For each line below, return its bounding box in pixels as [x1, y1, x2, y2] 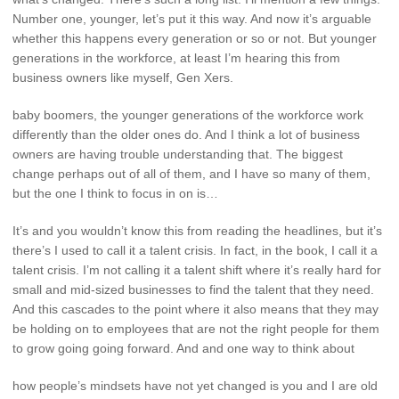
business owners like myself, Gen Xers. [12, 70, 233, 85]
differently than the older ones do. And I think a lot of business [12, 127, 360, 142]
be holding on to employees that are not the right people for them [12, 321, 379, 336]
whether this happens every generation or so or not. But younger [12, 31, 377, 46]
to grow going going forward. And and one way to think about [12, 340, 354, 355]
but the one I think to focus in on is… [12, 186, 218, 201]
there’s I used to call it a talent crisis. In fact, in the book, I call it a [12, 242, 378, 257]
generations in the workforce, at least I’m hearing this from [12, 51, 340, 66]
